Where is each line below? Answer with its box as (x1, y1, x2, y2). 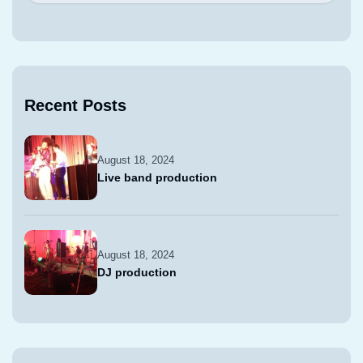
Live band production (97, 171, 217, 185)
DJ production (97, 266, 177, 280)
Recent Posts (24, 96, 126, 115)
